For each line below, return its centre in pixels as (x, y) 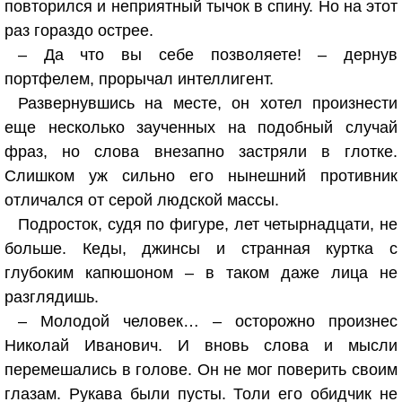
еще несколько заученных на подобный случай (201, 127)
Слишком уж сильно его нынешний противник (201, 176)
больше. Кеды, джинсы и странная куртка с (201, 249)
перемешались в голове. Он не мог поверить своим (201, 370)
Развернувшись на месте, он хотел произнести (208, 103)
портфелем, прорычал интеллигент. (139, 79)
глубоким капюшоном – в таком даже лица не (201, 273)
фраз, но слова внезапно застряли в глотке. (201, 152)
